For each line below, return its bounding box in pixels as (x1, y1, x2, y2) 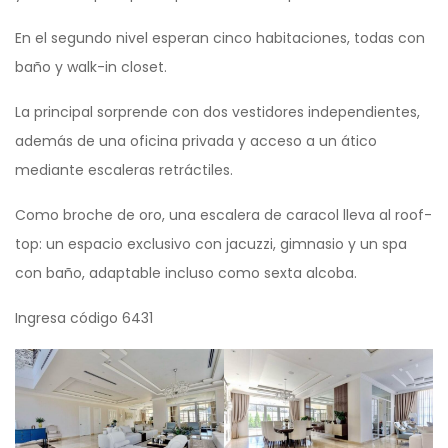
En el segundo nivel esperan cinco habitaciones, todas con (15, 28, 425, 49)
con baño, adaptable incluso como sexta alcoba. (15, 263, 357, 284)
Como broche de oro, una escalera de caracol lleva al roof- (15, 205, 432, 226)
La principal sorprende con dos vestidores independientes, (15, 102, 420, 123)
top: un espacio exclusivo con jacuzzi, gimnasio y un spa (15, 234, 407, 255)
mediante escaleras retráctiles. (15, 160, 233, 181)
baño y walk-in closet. (15, 57, 167, 78)
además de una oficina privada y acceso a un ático (15, 131, 377, 152)
